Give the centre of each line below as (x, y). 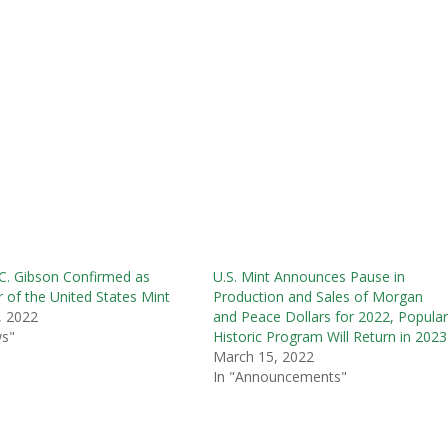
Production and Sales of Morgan (318, 296)
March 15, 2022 (264, 356)
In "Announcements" (280, 376)
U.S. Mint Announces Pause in (309, 276)
